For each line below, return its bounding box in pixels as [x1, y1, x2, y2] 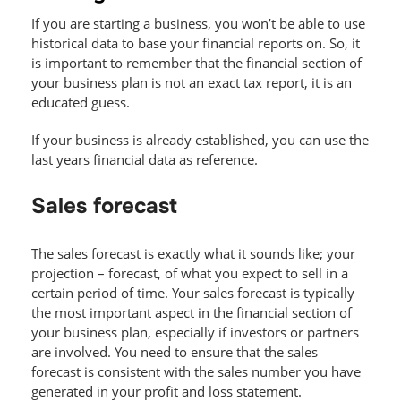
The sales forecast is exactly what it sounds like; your [31, 243, 355, 262]
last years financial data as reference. [31, 149, 258, 168]
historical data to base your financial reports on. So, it [31, 33, 360, 52]
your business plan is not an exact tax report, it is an [31, 73, 352, 91]
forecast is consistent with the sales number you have [31, 362, 361, 380]
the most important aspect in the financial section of [31, 303, 352, 321]
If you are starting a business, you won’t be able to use [31, 13, 365, 32]
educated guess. [31, 92, 130, 111]
